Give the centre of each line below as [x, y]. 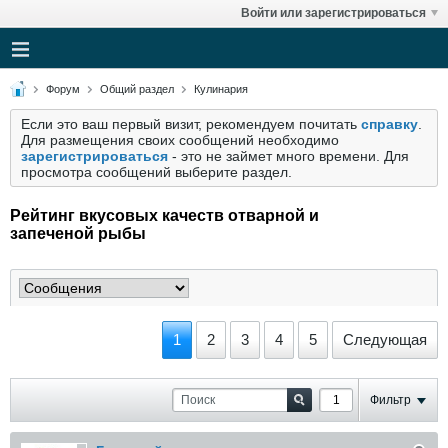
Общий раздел [137, 89]
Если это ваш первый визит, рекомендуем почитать [191, 124]
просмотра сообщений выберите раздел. [156, 172]
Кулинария [221, 89]
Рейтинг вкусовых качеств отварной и [164, 215]
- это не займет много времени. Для [288, 156]
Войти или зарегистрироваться [333, 13]
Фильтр [390, 400]
